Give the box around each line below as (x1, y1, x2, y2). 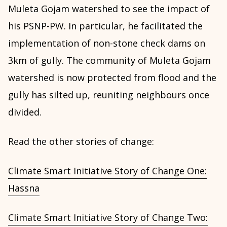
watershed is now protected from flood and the (8, 71, 216, 84)
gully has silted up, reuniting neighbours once (8, 89, 209, 101)
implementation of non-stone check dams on (8, 37, 205, 49)
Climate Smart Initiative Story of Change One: (8, 165, 207, 177)
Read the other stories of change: (8, 135, 154, 147)
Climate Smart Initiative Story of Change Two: (8, 211, 208, 223)
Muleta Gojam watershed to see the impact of (8, 3, 210, 15)
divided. (8, 106, 42, 118)
